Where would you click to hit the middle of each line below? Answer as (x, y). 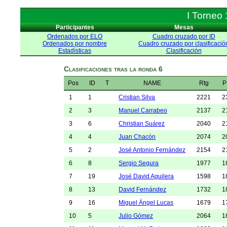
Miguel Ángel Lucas (146, 202)
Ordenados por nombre (75, 44)
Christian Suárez (142, 123)
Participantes (75, 27)
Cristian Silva (137, 97)
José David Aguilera (146, 176)
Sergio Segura (139, 163)
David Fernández (143, 189)
